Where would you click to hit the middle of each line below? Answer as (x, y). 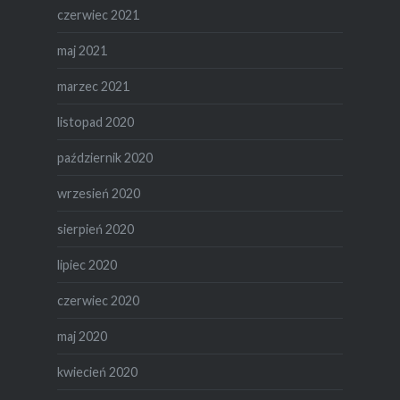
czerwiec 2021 (98, 14)
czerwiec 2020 (98, 300)
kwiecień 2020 (97, 371)
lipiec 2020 (87, 264)
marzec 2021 (93, 86)
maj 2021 (82, 50)
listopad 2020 (95, 121)
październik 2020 (104, 157)
